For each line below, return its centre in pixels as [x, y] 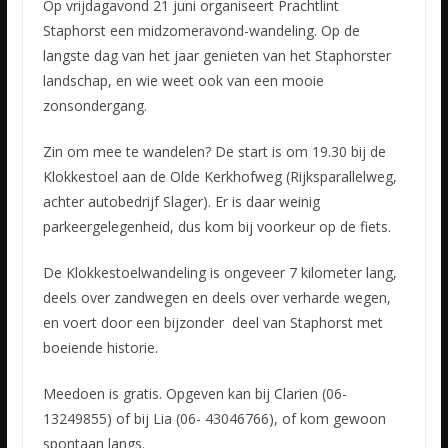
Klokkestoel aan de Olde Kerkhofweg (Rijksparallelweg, [219, 177]
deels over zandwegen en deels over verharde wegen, [216, 298]
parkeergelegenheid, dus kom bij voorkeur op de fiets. [216, 227]
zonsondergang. [94, 106]
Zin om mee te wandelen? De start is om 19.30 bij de [214, 152]
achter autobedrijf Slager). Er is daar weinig [181, 202]
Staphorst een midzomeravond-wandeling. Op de [201, 31]
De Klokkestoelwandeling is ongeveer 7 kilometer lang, [219, 273]
